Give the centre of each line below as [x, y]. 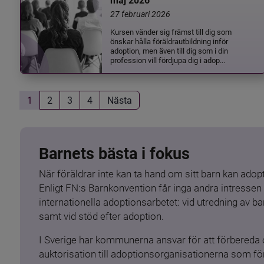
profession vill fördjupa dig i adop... [168, 60]
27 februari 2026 [141, 14]
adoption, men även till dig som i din [169, 50]
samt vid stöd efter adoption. [101, 216]
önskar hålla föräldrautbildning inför [169, 41]
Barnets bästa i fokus [114, 154]
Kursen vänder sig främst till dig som [171, 31]
